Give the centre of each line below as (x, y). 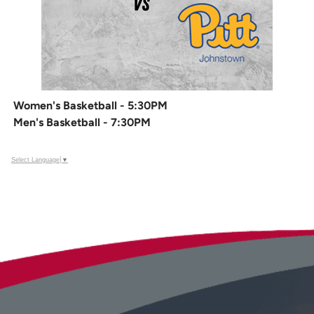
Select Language (35, 160)
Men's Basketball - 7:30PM (82, 122)
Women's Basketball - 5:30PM (91, 105)
